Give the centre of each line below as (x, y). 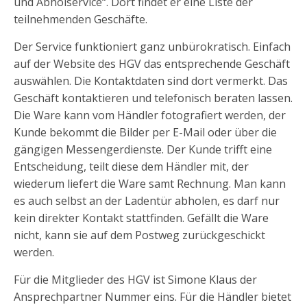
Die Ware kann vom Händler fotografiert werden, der (150, 115)
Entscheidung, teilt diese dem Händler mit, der (131, 167)
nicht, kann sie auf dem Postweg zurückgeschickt (139, 235)
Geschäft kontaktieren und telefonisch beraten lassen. (153, 98)
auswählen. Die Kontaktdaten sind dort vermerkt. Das (151, 81)
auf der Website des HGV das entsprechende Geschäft (152, 64)
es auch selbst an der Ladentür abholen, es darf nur (147, 201)
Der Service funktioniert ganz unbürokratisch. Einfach (152, 47)
